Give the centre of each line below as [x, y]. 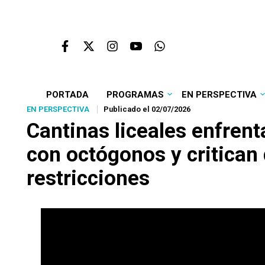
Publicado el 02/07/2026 [147, 109]
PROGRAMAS [135, 95]
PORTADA [67, 95]
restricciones [88, 178]
